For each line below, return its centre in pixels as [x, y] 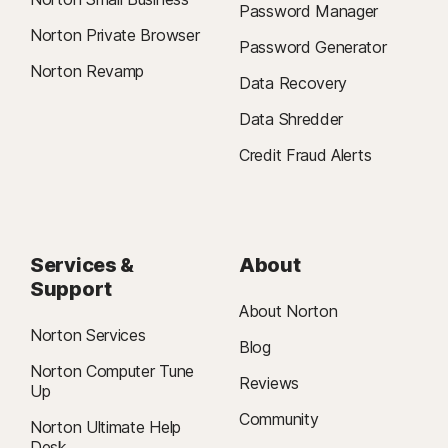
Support [71, 289]
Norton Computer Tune [112, 371]
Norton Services [88, 335]
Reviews [269, 383]
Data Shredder [291, 119]
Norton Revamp [87, 71]
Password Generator [313, 47]
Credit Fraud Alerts [305, 155]
